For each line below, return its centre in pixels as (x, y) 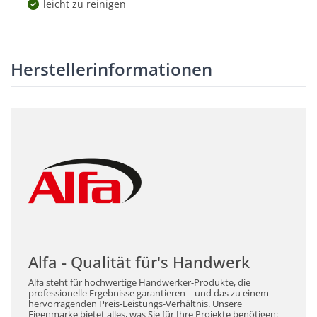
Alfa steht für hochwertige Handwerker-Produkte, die (139, 283)
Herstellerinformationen (111, 69)
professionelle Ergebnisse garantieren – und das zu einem (149, 294)
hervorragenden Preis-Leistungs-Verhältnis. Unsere (135, 304)
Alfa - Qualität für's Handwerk (139, 262)
